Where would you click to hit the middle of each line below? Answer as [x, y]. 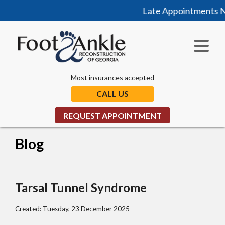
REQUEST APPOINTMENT [113, 116]
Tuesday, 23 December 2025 [86, 209]
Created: [29, 209]
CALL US [113, 94]
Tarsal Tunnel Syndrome [81, 188]
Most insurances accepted [113, 78]
